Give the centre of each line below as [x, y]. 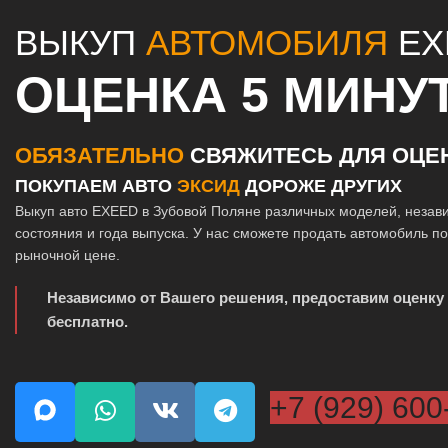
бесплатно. [87, 322]
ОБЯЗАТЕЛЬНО [99, 156]
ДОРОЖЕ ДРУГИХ [321, 186]
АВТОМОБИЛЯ [267, 43]
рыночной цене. [67, 255]
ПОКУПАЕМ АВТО [96, 186]
